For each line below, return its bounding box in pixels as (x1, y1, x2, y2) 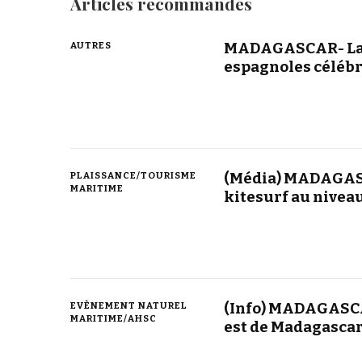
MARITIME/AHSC (70, 313, 157, 325)
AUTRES (70, 40, 112, 52)
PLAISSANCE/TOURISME (70, 170, 196, 182)
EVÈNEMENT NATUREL (70, 300, 187, 312)
